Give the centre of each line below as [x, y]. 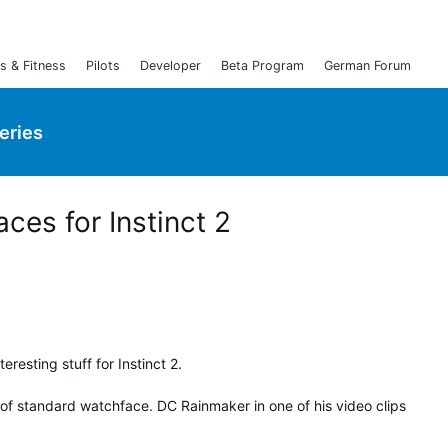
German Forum [367, 65]
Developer [170, 65]
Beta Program [262, 65]
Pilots [103, 65]
